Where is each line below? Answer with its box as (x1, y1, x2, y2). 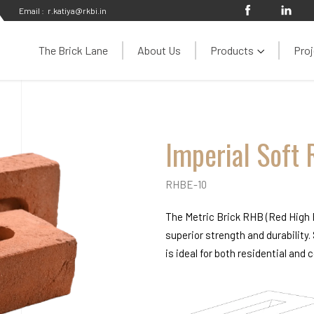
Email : (19, 5, 45, 15)
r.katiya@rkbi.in (48, 6, 107, 15)
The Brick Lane (39, 43, 108, 57)
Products (210, 43, 254, 57)
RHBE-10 (165, 178, 207, 191)
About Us (137, 43, 181, 57)
